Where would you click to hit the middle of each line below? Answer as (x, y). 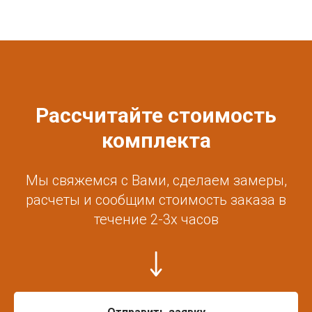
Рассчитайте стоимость (156, 115)
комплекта (156, 140)
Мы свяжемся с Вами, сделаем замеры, (156, 180)
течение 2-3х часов (156, 219)
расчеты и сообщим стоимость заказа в (156, 200)
